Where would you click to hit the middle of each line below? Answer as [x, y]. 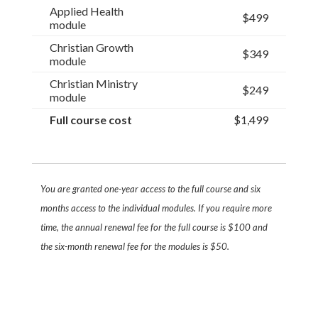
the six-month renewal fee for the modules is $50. [135, 246]
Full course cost [91, 120]
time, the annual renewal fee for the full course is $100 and [154, 227]
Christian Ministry [93, 83]
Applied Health [86, 11]
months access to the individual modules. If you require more [156, 208]
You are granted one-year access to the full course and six [150, 189]
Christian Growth [91, 47]
